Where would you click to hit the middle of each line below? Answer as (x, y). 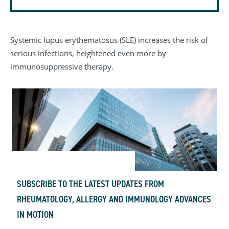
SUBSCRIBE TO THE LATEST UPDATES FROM (90, 184)
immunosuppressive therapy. (62, 67)
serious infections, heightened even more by (88, 53)
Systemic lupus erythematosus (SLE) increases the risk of (109, 40)
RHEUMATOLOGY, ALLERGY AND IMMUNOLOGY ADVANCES (114, 200)
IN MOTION (35, 215)
